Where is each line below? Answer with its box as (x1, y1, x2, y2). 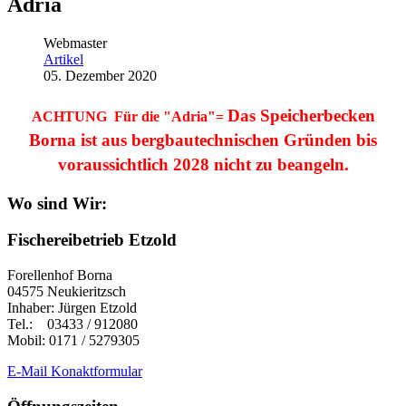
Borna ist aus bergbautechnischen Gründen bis (29, 130, 377, 150)
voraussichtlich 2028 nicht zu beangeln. (57, 154, 349, 174)
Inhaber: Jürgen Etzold (7, 300, 137, 316)
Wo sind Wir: (7, 193, 107, 213)
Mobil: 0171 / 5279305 (7, 333, 140, 349)
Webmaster (43, 34, 107, 51)
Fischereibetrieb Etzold (7, 230, 177, 250)
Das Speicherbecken (227, 105, 375, 125)
